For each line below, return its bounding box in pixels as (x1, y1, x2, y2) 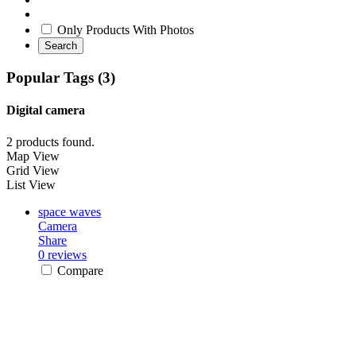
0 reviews (38, 247, 87, 261)
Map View (6, 149, 60, 163)
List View (6, 177, 56, 192)
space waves (38, 204, 101, 219)
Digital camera (6, 103, 85, 118)
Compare (57, 263, 103, 277)
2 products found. (6, 134, 95, 149)
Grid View (6, 163, 60, 177)
